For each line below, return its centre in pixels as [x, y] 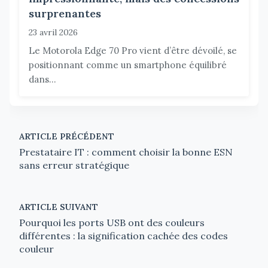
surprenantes [65, 13]
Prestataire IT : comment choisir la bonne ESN [126, 152]
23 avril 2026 [53, 32]
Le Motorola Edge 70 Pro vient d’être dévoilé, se [133, 50]
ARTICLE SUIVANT [59, 207]
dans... [42, 79]
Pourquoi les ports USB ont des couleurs [112, 222]
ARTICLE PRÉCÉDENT [67, 136]
